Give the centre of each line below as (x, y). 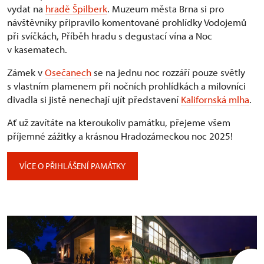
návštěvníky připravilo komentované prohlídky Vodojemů (127, 22)
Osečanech (68, 72)
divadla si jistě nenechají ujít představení (94, 100)
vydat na (26, 9)
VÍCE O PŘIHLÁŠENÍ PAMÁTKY (72, 166)
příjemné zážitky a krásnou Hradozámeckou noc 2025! (120, 136)
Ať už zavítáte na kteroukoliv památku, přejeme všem (119, 123)
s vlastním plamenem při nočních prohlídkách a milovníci (126, 86)
